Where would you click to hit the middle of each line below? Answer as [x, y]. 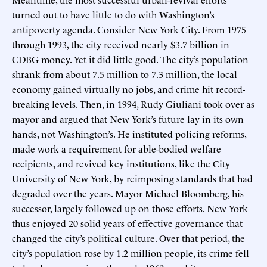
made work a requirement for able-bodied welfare [117, 148]
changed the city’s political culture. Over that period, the [128, 237]
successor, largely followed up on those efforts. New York [130, 208]
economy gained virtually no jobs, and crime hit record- [128, 89]
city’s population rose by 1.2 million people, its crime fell [131, 252]
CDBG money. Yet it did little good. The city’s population [130, 59]
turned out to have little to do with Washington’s [113, 14]
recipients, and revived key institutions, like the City [121, 163]
